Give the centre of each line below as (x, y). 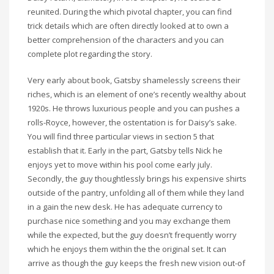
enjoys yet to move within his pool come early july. (120, 165)
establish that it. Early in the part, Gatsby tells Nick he (125, 150)
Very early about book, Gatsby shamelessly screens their (134, 80)
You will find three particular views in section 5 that (121, 136)
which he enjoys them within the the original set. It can (127, 249)
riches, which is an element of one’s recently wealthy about (137, 94)
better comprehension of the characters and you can (126, 40)
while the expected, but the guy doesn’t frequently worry (132, 235)
